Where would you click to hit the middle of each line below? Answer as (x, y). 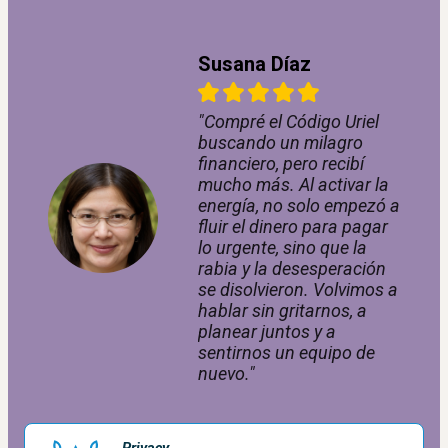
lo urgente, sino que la (282, 248)
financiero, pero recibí (281, 164)
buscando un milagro (280, 143)
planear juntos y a (267, 332)
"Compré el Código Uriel (288, 122)
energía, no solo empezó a (299, 206)
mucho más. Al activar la (293, 185)
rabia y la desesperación (292, 269)
